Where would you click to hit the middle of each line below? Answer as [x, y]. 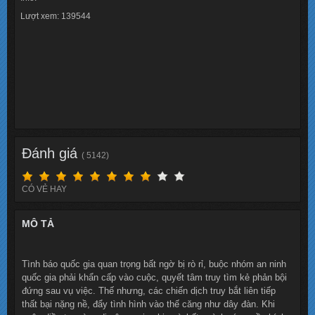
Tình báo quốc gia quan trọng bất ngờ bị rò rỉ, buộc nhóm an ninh [154, 264]
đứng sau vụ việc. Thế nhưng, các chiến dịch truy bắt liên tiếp [149, 291]
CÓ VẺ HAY [44, 189]
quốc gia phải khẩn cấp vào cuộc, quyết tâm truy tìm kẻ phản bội [154, 278]
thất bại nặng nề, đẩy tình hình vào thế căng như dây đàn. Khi [148, 304]
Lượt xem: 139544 [56, 16]
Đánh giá [52, 153]
